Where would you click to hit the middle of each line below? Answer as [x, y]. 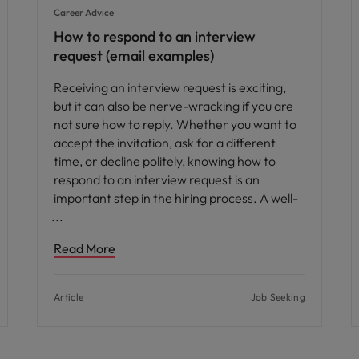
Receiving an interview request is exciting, [170, 88]
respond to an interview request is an [157, 180]
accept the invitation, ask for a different [165, 143]
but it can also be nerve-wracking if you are [173, 106]
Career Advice [84, 13]
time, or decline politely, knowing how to [165, 161]
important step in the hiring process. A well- [176, 198]
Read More [85, 249]
